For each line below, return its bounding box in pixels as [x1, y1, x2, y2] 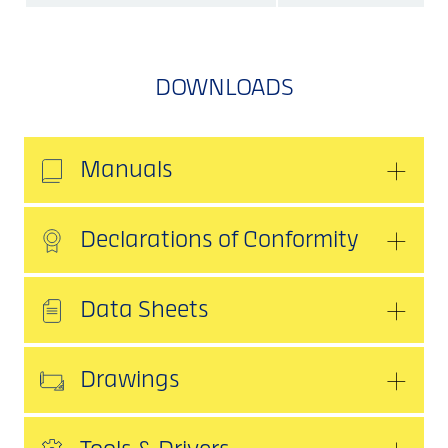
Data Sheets [80, 301, 209, 322]
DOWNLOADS [154, 79, 294, 100]
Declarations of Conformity [80, 231, 359, 252]
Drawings [80, 371, 180, 392]
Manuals [80, 161, 173, 182]
